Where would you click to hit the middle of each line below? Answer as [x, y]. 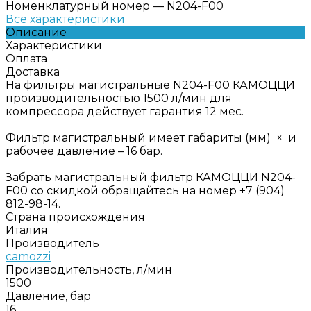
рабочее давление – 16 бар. [84, 151]
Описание [36, 32]
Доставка [33, 72]
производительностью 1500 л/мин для [119, 98]
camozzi [28, 256]
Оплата [26, 58]
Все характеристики [65, 19]
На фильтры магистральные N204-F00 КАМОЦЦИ [150, 85]
